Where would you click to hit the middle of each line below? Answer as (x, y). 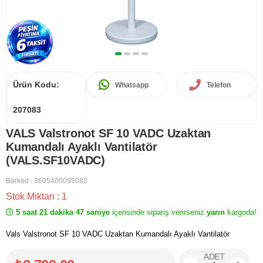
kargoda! (242, 212)
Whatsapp (132, 85)
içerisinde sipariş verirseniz (159, 212)
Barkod (17, 181)
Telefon (218, 85)
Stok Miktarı (31, 196)
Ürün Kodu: (36, 85)
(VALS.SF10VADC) (56, 160)
